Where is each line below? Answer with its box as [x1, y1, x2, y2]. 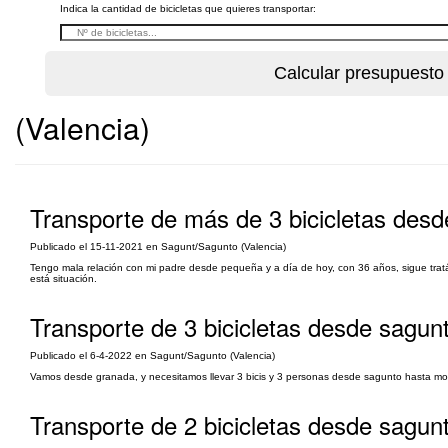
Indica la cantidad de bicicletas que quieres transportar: [60, 3, 316, 14]
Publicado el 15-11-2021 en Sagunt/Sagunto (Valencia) [30, 241, 286, 252]
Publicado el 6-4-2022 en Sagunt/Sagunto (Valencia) [30, 350, 275, 361]
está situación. [30, 273, 97, 284]
